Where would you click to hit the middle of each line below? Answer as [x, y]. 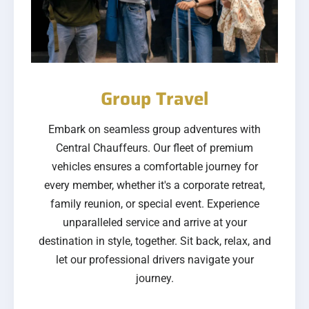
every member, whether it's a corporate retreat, [154, 186]
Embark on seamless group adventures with [154, 130]
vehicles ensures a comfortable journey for [154, 167]
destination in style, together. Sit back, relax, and [154, 241]
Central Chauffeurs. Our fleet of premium [154, 148]
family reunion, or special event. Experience [154, 204]
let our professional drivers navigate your [154, 260]
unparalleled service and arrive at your [154, 223]
